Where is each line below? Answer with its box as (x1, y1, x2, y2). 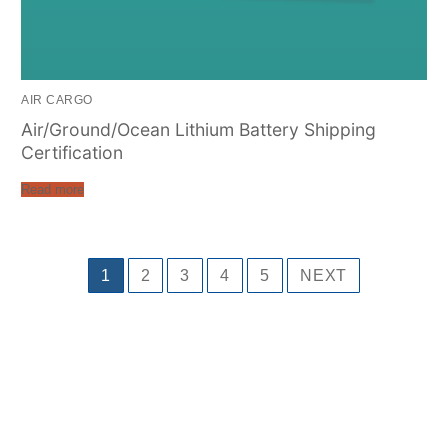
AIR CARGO (21, 94, 93, 107)
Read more (21, 181, 85, 197)
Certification (21, 142, 124, 164)
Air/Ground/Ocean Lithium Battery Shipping (21, 119, 377, 141)
